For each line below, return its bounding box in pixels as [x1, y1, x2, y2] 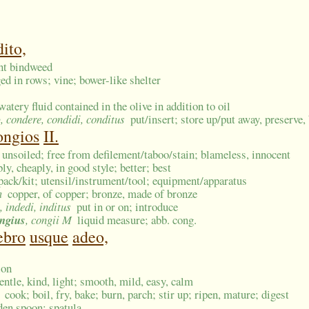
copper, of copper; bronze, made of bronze [8, 186, 198, 202]
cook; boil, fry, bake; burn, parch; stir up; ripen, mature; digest [5, 286, 290, 303]
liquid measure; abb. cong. [77, 212, 197, 228]
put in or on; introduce [77, 199, 179, 215]
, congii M [26, 212, 72, 228]
